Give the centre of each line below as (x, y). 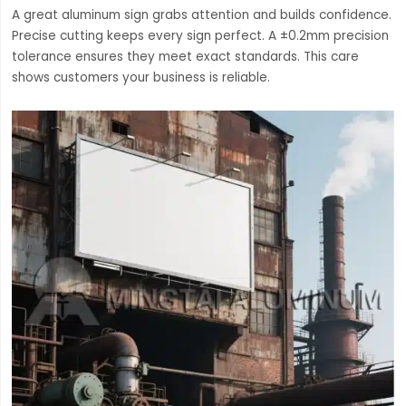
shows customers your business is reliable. (140, 77)
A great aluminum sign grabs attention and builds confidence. (201, 14)
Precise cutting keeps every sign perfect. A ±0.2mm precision (200, 35)
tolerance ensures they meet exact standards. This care (185, 56)
